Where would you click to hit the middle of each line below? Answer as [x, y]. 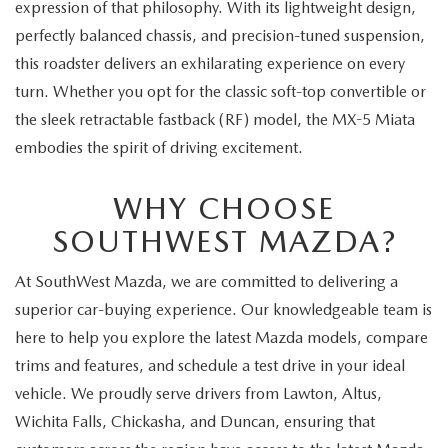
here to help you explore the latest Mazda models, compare [221, 337]
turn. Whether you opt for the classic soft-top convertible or [220, 91]
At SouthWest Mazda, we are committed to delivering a [206, 281]
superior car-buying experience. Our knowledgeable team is [223, 309]
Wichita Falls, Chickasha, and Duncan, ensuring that [195, 421]
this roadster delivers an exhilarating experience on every [210, 63]
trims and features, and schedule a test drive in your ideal [210, 365]
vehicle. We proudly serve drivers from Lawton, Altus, [198, 393]
